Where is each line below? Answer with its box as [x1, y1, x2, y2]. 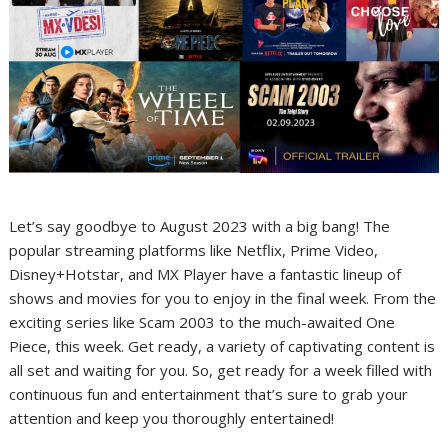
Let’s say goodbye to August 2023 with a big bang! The [9, 216, 391, 237]
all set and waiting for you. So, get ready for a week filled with [9, 360, 433, 381]
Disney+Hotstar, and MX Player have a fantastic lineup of [9, 264, 402, 285]
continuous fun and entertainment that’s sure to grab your [9, 384, 409, 405]
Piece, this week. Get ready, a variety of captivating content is [9, 336, 436, 357]
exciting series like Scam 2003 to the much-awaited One [9, 312, 396, 333]
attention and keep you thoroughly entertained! [9, 408, 335, 429]
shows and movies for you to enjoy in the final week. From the [9, 288, 437, 309]
